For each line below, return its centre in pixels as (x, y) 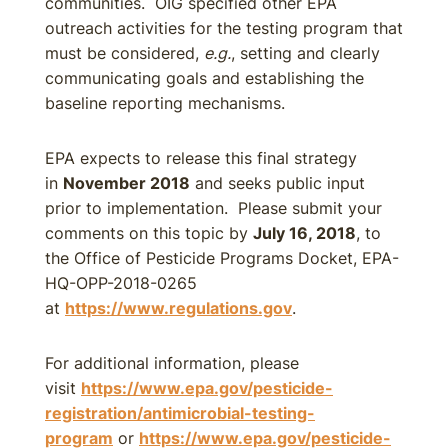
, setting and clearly (305, 53)
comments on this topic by (149, 233)
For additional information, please (172, 363)
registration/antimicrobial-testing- (180, 413)
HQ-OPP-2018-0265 (121, 283)
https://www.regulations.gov (178, 308)
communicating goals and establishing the (204, 78)
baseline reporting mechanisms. (165, 103)
